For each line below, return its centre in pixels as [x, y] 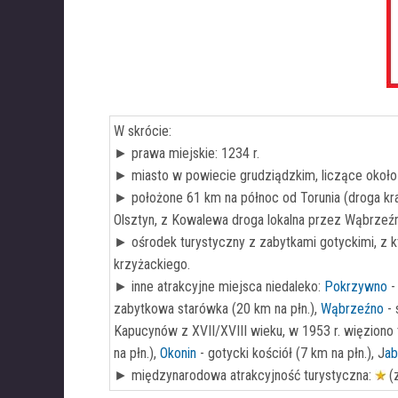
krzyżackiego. [152, 264]
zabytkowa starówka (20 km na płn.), [217, 309]
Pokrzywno [356, 287]
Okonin [178, 353]
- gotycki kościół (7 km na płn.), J [291, 353]
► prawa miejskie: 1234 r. [187, 153]
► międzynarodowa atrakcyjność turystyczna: [244, 375]
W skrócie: [143, 131]
